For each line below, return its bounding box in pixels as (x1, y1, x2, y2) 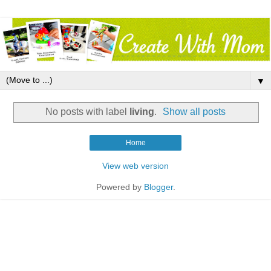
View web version (102, 160, 169, 171)
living (129, 106, 154, 117)
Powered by (96, 181, 144, 192)
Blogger (143, 181, 173, 192)
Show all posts (163, 106, 226, 117)
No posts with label (45, 106, 129, 117)
